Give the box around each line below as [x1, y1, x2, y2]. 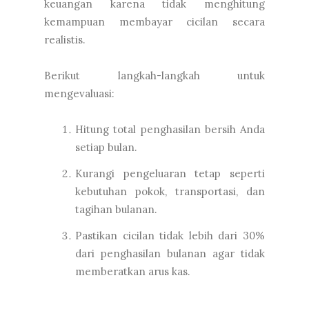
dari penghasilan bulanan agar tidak [75, 247, 265, 261]
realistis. [44, 33, 86, 47]
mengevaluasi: [44, 87, 114, 101]
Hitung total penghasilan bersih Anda [75, 123, 265, 137]
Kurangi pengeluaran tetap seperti [75, 167, 265, 181]
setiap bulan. [75, 141, 137, 154]
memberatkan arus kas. [75, 265, 190, 279]
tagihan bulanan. [75, 203, 157, 217]
